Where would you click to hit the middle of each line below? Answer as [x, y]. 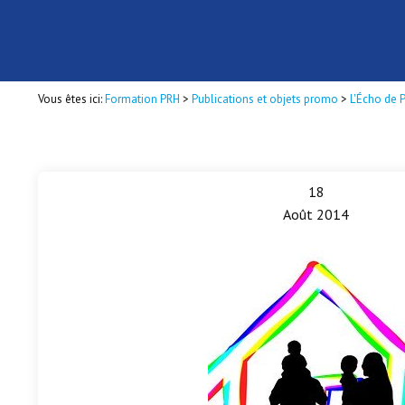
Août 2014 [316, 215]
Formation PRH [142, 99]
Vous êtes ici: [71, 99]
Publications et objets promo [265, 99]
